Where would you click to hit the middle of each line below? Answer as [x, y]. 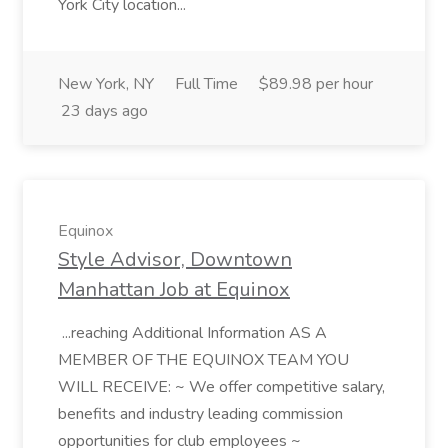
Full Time [206, 84]
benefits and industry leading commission [200, 414]
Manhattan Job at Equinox [174, 289]
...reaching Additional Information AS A [192, 333]
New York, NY [106, 84]
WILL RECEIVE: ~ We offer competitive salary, [221, 387]
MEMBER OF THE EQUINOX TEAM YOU [203, 360]
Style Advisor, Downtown [175, 259]
